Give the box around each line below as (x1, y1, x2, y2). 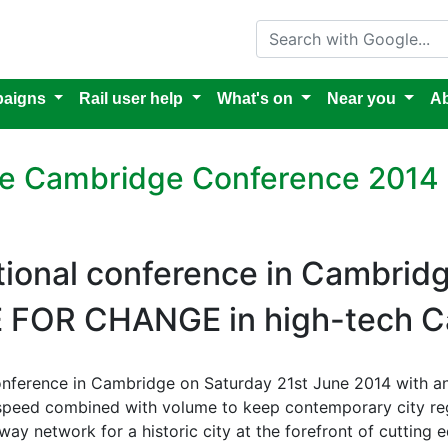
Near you (326, 90, 396, 107)
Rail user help (79, 90, 184, 107)
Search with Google (255, 17, 404, 37)
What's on (217, 90, 294, 107)
